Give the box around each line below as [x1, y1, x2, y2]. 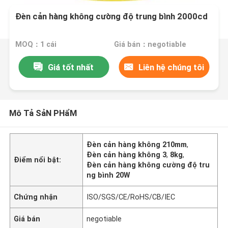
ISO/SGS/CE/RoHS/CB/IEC [87, 192, 176, 201]
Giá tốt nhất [48, 62, 94, 72]
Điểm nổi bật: [14, 155, 62, 164]
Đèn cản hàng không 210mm [87, 140, 187, 149]
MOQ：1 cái [15, 40, 57, 49]
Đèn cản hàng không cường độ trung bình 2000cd [15, 11, 208, 22]
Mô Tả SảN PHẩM [9, 107, 77, 118]
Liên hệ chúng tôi [138, 62, 205, 72]
